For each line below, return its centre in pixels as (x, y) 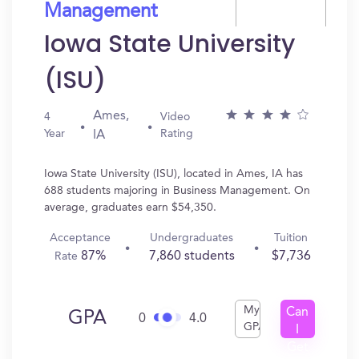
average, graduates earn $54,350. (130, 208)
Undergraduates (192, 238)
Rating (176, 134)
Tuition (291, 238)
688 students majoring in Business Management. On (177, 191)
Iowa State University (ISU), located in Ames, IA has (173, 174)
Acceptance (81, 238)
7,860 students (192, 256)
